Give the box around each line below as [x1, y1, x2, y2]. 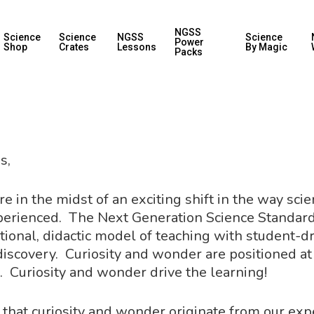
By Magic [245, 41, 287, 53]
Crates [59, 41, 90, 53]
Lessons [117, 41, 157, 53]
